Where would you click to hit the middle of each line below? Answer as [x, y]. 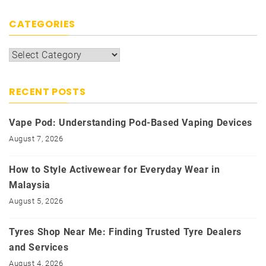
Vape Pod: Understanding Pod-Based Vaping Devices [131, 123]
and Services [39, 248]
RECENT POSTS [47, 92]
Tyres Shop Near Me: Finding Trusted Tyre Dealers [125, 232]
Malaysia [30, 185]
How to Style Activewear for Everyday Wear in [115, 170]
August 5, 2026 [36, 201]
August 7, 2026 [36, 139]
